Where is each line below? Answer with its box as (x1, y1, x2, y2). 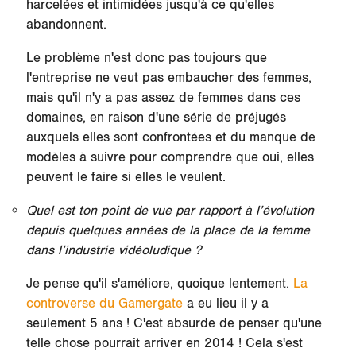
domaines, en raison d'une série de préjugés (25, 110, 286, 126)
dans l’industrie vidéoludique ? (25, 242, 205, 259)
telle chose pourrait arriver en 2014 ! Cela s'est (25, 335, 303, 351)
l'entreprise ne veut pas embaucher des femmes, (25, 70, 311, 87)
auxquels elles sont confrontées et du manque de (25, 130, 315, 146)
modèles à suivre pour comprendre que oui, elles (25, 149, 314, 166)
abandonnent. (25, 17, 110, 33)
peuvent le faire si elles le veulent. (25, 169, 226, 186)
